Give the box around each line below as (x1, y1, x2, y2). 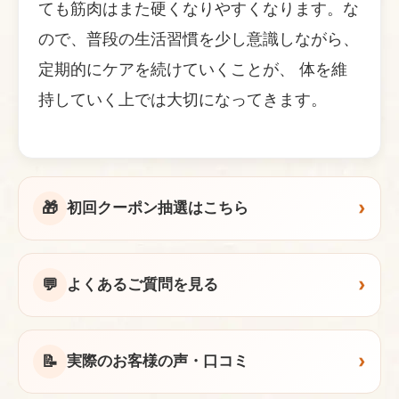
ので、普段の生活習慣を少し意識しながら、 (38, 28, 359, 48)
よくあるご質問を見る (67, 275, 218, 294)
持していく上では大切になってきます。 (38, 89, 327, 109)
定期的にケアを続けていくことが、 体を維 (38, 59, 347, 78)
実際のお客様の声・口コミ (67, 352, 248, 370)
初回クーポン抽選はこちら (67, 199, 248, 217)
